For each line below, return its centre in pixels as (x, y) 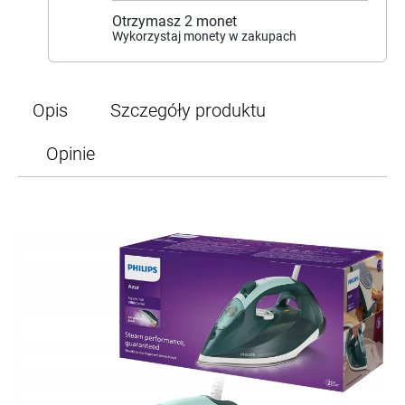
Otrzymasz (148, 22)
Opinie (71, 154)
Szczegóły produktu (188, 111)
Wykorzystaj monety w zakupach (204, 37)
